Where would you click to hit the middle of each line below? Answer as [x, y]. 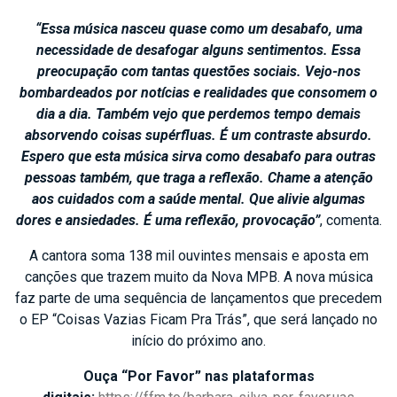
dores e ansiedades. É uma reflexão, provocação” [167, 220]
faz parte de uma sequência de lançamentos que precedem [198, 298]
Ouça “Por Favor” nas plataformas [198, 376]
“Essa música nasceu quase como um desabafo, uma [198, 28]
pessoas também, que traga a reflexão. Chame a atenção [198, 177]
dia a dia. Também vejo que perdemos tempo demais [198, 113]
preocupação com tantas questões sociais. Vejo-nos [198, 71]
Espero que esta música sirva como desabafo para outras [198, 156]
